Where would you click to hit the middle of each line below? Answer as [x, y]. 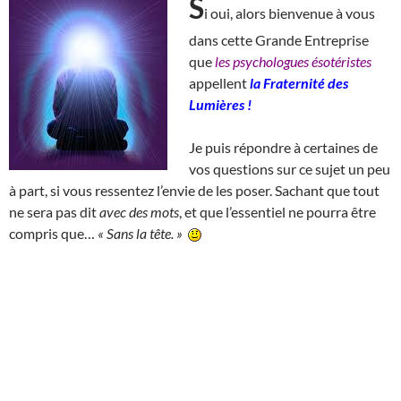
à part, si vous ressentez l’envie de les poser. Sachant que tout [194, 190]
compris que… [53, 233]
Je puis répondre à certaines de [283, 147]
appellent [219, 82]
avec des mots [139, 211]
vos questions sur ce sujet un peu [290, 168]
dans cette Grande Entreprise [279, 39]
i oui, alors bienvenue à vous [290, 13]
